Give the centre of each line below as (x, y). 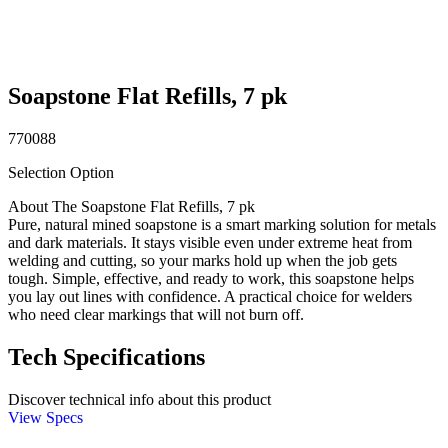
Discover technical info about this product (139, 399)
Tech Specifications (106, 356)
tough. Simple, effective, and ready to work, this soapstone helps (211, 278)
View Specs (45, 417)
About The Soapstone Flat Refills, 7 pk (131, 206)
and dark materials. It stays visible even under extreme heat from (210, 242)
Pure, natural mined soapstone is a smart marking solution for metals (222, 224)
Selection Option (61, 172)
